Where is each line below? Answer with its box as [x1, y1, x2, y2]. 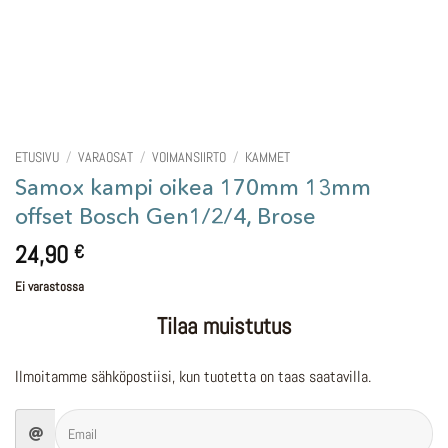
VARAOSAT [78, 149, 134, 166]
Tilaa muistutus [156, 310, 292, 341]
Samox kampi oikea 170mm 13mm [15, 172, 371, 201]
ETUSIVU [15, 149, 59, 166]
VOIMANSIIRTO [152, 149, 227, 166]
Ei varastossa [15, 277, 84, 295]
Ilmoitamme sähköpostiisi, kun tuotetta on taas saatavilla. [15, 365, 371, 387]
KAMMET [245, 149, 291, 166]
